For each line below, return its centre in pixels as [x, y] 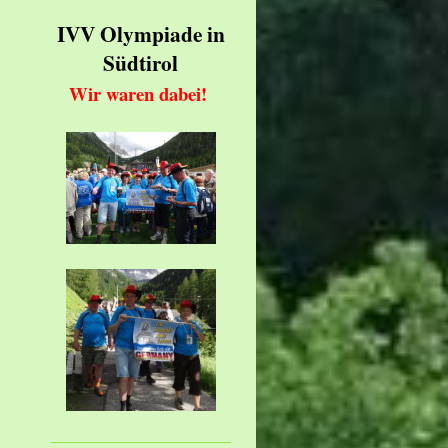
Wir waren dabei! [140, 94]
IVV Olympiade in [140, 34]
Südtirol [141, 63]
